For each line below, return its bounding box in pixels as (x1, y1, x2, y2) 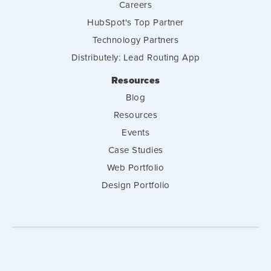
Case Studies (108, 143, 163, 156)
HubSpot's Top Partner (87, 16, 184, 28)
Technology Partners (92, 33, 179, 46)
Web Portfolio (106, 161, 165, 174)
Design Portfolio (101, 178, 170, 191)
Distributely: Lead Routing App (71, 51, 200, 64)
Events (122, 126, 149, 139)
